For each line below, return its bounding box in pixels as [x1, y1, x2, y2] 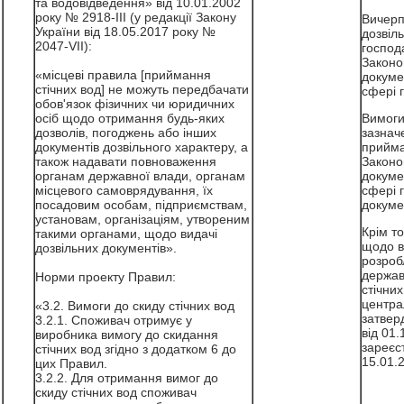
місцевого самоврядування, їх [34, 183, 213, 197]
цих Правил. [34, 356, 107, 371]
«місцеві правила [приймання [34, 68, 211, 82]
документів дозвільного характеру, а [34, 140, 248, 154]
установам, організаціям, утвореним [34, 212, 250, 226]
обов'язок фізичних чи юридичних [34, 96, 234, 111]
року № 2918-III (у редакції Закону [34, 10, 236, 24]
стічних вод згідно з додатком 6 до [34, 342, 236, 356]
